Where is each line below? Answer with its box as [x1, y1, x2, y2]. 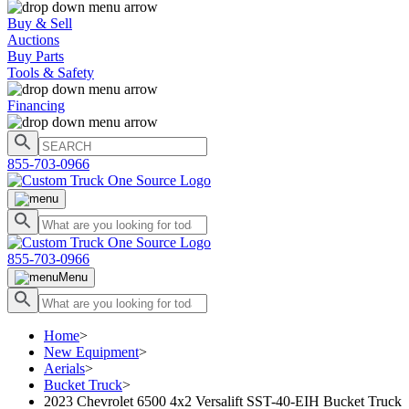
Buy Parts [7, 48, 64, 64]
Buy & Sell [7, 16, 72, 31]
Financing [7, 98, 65, 113]
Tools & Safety [7, 65, 94, 80]
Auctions [7, 32, 59, 47]
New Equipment [44, 344, 139, 360]
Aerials [44, 361, 85, 376]
